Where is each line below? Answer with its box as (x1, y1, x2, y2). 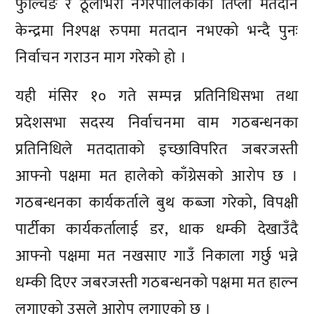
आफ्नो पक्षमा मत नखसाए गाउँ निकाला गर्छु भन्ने (15, 243, 299, 270)
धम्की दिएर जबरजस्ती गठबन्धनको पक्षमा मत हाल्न (15, 270, 299, 296)
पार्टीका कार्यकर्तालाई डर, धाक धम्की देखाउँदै (15, 217, 299, 243)
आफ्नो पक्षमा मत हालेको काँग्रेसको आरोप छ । (15, 163, 299, 190)
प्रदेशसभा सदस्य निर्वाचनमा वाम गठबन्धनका (15, 110, 299, 137)
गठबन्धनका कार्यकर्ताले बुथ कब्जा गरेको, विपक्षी (15, 190, 299, 217)
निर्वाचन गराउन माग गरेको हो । (15, 44, 187, 71)
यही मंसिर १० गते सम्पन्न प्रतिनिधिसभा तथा (15, 83, 299, 110)
